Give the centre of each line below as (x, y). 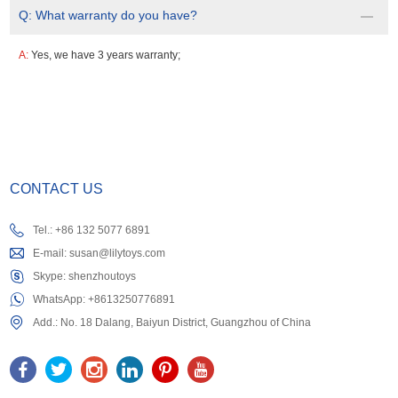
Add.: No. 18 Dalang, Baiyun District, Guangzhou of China (172, 323)
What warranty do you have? (117, 16)
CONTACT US (57, 189)
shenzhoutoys (103, 277)
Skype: (51, 277)
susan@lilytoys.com (118, 254)
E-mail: (52, 254)
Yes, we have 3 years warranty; (106, 56)
